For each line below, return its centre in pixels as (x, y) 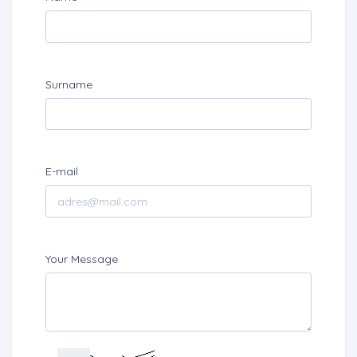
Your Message (82, 259)
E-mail (62, 172)
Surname (69, 84)
